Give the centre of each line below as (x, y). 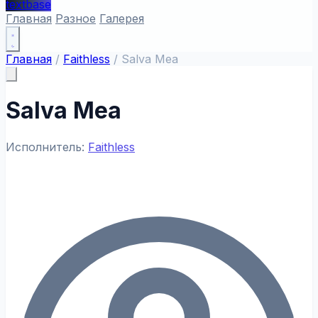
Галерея (122, 18)
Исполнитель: (47, 147)
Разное (76, 18)
